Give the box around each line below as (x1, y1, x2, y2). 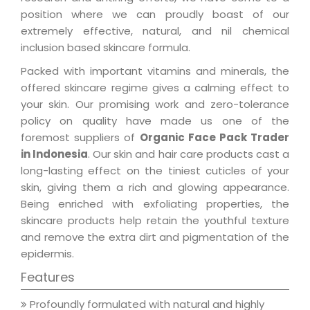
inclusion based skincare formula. (21, 40, 190, 55)
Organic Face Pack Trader (139, 130, 289, 145)
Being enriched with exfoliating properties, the (21, 197, 289, 212)
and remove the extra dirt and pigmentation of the (21, 230, 289, 245)
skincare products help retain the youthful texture (21, 213, 289, 228)
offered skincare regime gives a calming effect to (21, 80, 289, 95)
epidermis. (21, 246, 74, 262)
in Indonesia (21, 147, 89, 162)
